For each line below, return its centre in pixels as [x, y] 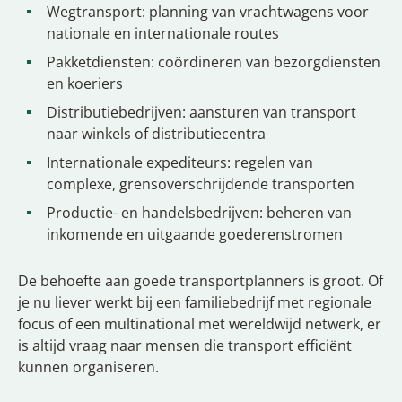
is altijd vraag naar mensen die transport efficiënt [185, 345]
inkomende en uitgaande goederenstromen [195, 234]
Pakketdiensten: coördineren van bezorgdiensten [214, 61]
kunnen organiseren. [88, 367]
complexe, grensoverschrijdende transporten [201, 184]
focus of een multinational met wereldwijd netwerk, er [200, 323]
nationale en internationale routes [163, 33]
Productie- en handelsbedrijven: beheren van [199, 212]
